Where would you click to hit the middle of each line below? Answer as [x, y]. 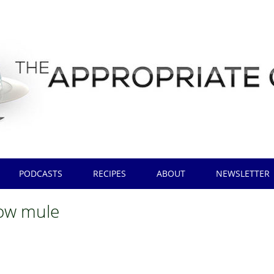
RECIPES [110, 173]
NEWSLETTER [243, 173]
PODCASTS [41, 173]
